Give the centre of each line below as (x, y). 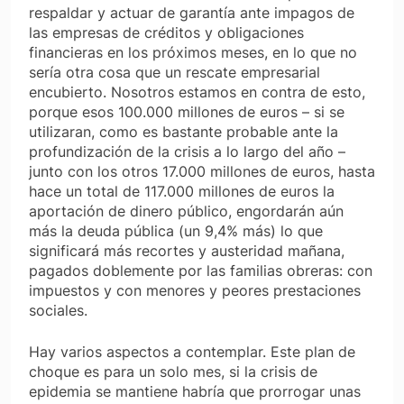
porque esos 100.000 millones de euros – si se (187, 111)
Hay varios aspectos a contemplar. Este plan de (192, 351)
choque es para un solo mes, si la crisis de (173, 371)
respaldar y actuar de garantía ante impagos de (192, 12)
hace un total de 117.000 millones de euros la (182, 191)
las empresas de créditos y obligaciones (166, 32)
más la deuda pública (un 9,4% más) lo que (176, 230)
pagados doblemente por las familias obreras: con (201, 270)
